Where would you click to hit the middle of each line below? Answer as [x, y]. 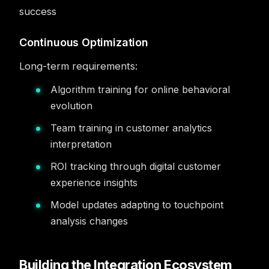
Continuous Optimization [84, 42]
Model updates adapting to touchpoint [137, 205]
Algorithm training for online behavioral [140, 89]
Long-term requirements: [78, 66]
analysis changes [89, 221]
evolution [71, 106]
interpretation [81, 144]
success [38, 11]
